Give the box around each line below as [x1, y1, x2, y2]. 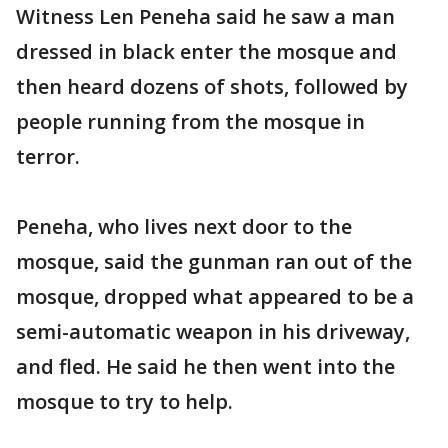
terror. [16, 142, 80, 170]
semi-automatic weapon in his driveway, [16, 317, 410, 345]
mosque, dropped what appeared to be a [16, 282, 414, 310]
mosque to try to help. [16, 387, 233, 415]
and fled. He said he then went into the [16, 352, 395, 380]
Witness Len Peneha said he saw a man [16, 2, 395, 30]
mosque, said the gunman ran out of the [16, 247, 412, 275]
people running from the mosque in [16, 107, 365, 135]
